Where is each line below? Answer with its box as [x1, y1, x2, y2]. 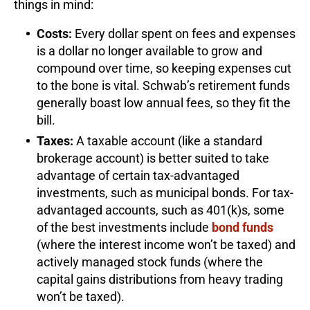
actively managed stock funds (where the [37, 254, 263, 269]
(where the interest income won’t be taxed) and [37, 237, 295, 252]
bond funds [212, 219, 273, 235]
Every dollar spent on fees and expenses [72, 26, 295, 41]
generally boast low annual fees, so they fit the [37, 95, 291, 110]
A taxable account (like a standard [73, 133, 262, 148]
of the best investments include [37, 219, 212, 235]
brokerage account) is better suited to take [37, 150, 269, 165]
